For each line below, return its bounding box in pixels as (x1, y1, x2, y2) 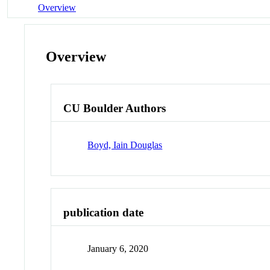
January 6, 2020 (87, 243, 149, 254)
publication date (63, 206, 144, 219)
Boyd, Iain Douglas (87, 139, 163, 150)
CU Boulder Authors (63, 102, 166, 115)
